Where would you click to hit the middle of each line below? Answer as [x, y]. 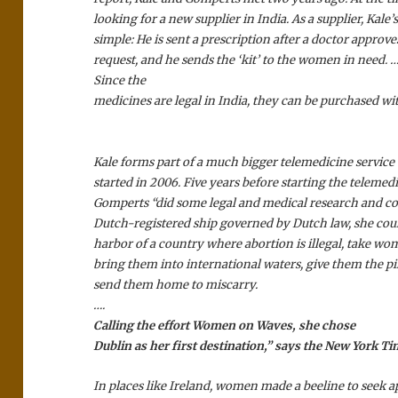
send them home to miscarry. [177, 285]
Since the [120, 81]
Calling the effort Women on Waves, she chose [225, 326]
